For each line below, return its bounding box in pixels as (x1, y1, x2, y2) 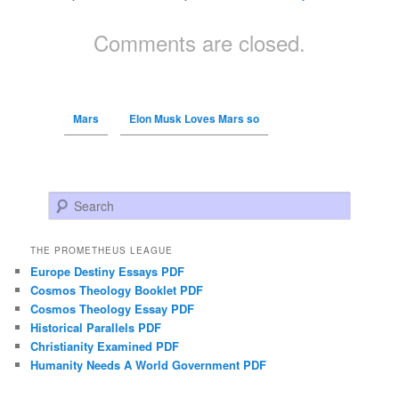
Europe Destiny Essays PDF (30, 263, 185, 281)
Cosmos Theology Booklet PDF (30, 281, 204, 299)
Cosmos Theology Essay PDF (30, 300, 195, 318)
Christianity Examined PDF (30, 338, 180, 355)
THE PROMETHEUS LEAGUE (30, 244, 174, 257)
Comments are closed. (94, 26, 305, 58)
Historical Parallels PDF (30, 319, 162, 337)
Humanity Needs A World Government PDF (30, 356, 267, 374)
